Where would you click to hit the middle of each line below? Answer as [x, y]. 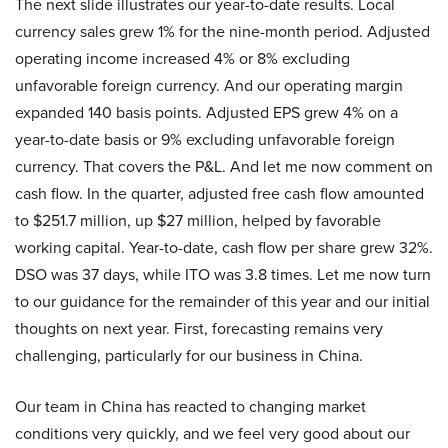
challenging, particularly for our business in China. [189, 355]
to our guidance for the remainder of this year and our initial [222, 301]
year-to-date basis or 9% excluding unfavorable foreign [205, 139]
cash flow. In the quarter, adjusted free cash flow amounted [219, 193]
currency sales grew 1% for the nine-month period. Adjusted [222, 31]
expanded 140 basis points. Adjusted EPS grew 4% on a [206, 112]
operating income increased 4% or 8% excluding [182, 58]
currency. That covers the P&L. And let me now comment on [224, 166]
